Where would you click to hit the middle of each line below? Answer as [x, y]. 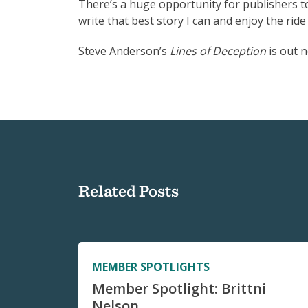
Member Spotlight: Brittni [179, 289]
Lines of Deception [218, 51]
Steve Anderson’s [124, 51]
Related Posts [129, 191]
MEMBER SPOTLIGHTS [151, 267]
